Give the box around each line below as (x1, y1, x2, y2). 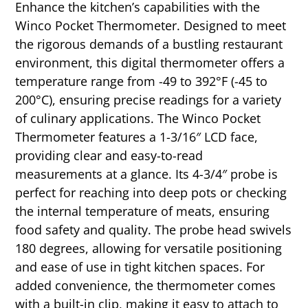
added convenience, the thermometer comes (15, 276, 276, 294)
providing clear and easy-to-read (15, 146, 203, 164)
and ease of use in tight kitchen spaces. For (15, 258, 265, 275)
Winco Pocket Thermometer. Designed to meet (15, 16, 287, 34)
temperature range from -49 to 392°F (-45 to (15, 72, 268, 89)
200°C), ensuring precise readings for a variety (15, 91, 282, 108)
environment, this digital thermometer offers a (15, 54, 285, 71)
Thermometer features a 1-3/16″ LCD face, (15, 128, 258, 145)
